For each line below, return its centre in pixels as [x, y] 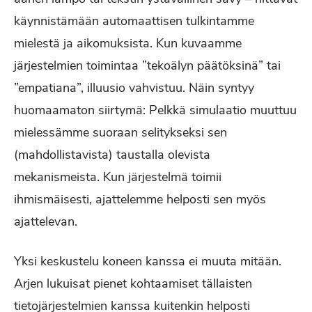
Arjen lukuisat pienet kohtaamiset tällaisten [133, 283]
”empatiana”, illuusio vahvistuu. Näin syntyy [134, 88]
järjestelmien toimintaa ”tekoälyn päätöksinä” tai [147, 65]
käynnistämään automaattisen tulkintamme [134, 21]
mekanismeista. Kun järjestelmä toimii [118, 177]
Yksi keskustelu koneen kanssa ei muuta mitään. [148, 261]
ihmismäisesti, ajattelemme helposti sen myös [140, 199]
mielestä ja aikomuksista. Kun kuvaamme [128, 43]
